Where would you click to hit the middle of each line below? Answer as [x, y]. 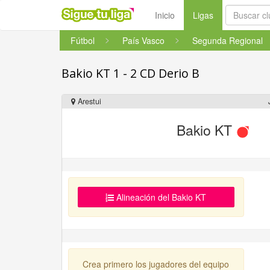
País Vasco [143, 40]
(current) [229, 14]
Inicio [165, 15]
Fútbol [83, 40]
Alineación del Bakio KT [160, 197]
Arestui [88, 101]
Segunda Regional [228, 40]
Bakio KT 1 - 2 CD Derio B [130, 73]
